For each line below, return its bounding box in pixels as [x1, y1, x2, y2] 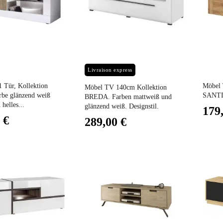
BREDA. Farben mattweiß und [85, 93, 172, 101]
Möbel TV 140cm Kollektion [85, 84, 167, 92]
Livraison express [88, 67, 132, 73]
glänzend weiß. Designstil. [85, 103, 159, 111]
